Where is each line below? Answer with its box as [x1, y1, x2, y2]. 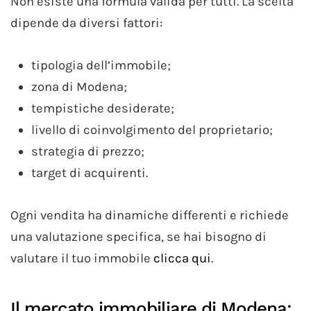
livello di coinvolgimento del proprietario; [31, 121, 273, 137]
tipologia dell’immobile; [31, 57, 171, 73]
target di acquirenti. [31, 165, 148, 180]
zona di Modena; [31, 78, 127, 94]
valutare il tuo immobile [10, 250, 153, 266]
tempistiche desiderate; [31, 100, 174, 116]
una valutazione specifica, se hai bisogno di [10, 228, 267, 244]
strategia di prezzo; [31, 143, 144, 159]
